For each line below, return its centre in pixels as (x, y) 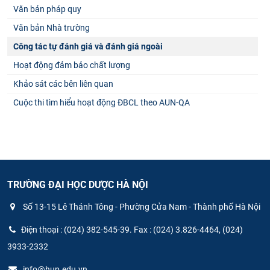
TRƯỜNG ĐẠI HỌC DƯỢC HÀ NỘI (78, 185)
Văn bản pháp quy (47, 9)
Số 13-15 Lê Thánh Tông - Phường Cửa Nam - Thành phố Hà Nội (141, 206)
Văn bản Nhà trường (52, 28)
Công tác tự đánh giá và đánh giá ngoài (88, 47)
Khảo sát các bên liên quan (63, 84)
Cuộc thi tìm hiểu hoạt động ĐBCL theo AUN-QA (102, 103)
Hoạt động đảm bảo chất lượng (72, 65)
